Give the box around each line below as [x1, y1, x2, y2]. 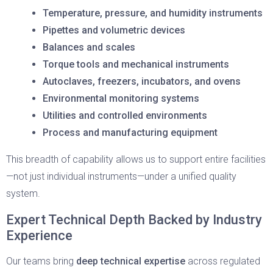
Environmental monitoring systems [43, 93, 199, 104]
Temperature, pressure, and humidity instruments [43, 7, 263, 19]
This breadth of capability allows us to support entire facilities [6, 154, 266, 165]
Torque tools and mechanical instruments [43, 58, 229, 70]
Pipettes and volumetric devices [43, 24, 185, 36]
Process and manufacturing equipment [43, 127, 218, 138]
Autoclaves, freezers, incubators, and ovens [43, 76, 241, 87]
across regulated [185, 255, 260, 267]
